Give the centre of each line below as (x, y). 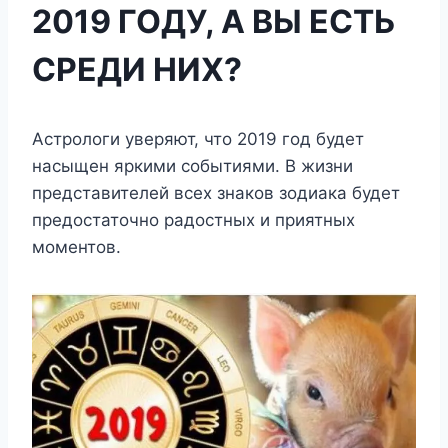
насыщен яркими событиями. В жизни (192, 165)
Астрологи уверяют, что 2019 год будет (198, 138)
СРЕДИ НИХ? (137, 69)
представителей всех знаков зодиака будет (216, 192)
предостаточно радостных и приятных (193, 219)
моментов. (76, 246)
